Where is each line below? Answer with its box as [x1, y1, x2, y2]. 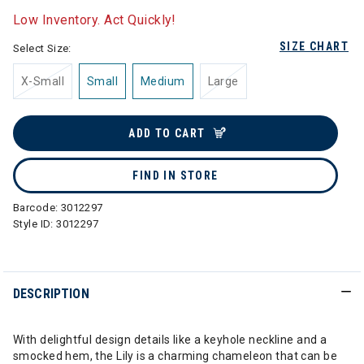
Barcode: [13, 201, 61, 214]
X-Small [21, 75, 64, 88]
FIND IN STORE [132, 169, 219, 182]
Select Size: [13, 42, 71, 54]
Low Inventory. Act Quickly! [13, 12, 176, 28]
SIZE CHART [279, 40, 349, 53]
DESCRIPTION [13, 286, 89, 301]
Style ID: [13, 218, 57, 230]
